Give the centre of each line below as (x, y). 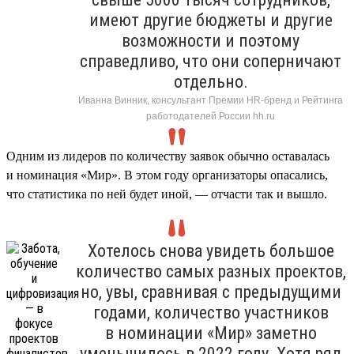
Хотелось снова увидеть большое (211, 250)
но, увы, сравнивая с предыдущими (211, 292)
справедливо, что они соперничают (211, 61)
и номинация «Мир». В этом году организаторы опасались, (167, 175)
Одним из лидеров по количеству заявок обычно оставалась (168, 156)
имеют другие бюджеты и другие (211, 20)
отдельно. (211, 81)
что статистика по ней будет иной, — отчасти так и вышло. (167, 194)
